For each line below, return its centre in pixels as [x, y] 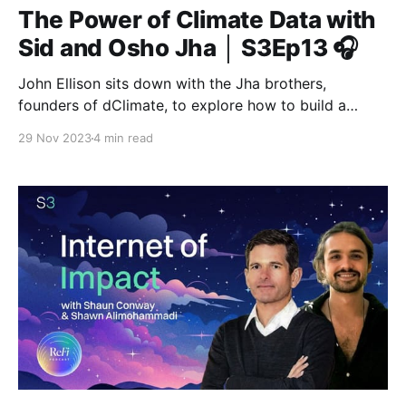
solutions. [51, 149]
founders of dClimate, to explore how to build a [182, 106]
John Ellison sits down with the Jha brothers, [172, 84]
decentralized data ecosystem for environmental [185, 127]
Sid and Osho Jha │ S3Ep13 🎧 [188, 48]
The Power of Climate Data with [198, 20]
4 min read [123, 138]
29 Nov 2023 [55, 138]
